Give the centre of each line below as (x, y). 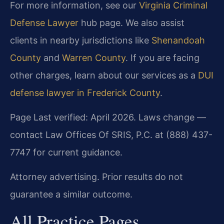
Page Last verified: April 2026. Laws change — (108, 117)
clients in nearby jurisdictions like (81, 40)
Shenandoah (178, 40)
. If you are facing (162, 57)
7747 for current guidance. (66, 152)
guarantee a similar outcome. (71, 194)
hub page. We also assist (131, 22)
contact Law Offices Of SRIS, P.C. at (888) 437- (111, 135)
